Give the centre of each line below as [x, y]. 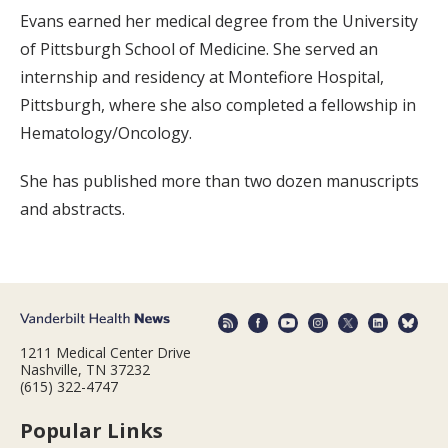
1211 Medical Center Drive [105, 353]
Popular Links [91, 431]
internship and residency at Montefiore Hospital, [202, 76]
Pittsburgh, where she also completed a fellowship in [218, 104]
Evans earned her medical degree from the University [219, 20]
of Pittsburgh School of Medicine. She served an [199, 48]
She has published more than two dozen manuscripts [219, 180]
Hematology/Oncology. [106, 132]
